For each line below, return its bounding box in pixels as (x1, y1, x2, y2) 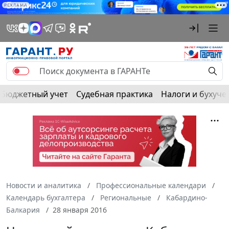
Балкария (6, 205, 40, 215)
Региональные (100, 193, 151, 203)
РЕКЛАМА (4, 3, 28, 8)
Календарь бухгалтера (6, 193, 85, 203)
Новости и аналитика (6, 180, 81, 191)
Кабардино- (166, 193, 208, 203)
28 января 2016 (53, 205, 107, 215)
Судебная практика (76, 88, 153, 100)
